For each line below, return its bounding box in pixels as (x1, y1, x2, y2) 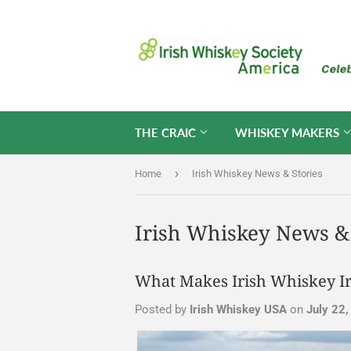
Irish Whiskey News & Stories (192, 168, 323, 179)
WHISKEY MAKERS (235, 125, 342, 139)
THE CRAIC (135, 125, 199, 139)
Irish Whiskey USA (190, 302, 287, 317)
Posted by (135, 302, 190, 317)
